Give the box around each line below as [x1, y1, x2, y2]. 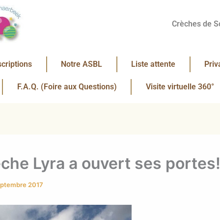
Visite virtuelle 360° [145, 82, 214, 91]
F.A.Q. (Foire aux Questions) [17, 82, 117, 91]
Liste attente [131, 59, 175, 69]
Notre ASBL [61, 59, 102, 69]
